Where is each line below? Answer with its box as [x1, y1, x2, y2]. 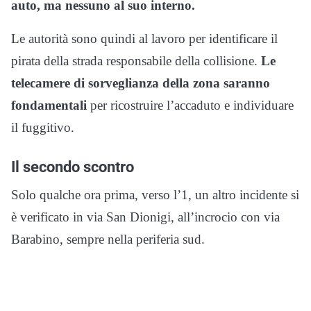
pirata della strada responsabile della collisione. [11, 53, 261, 68]
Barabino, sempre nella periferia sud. [11, 231, 205, 246]
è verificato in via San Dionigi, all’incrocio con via [11, 209, 280, 224]
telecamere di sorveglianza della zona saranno [11, 75, 270, 90]
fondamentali [11, 97, 87, 112]
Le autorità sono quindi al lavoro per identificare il [11, 31, 278, 46]
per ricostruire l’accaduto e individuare [87, 97, 294, 112]
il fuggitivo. [11, 119, 74, 135]
